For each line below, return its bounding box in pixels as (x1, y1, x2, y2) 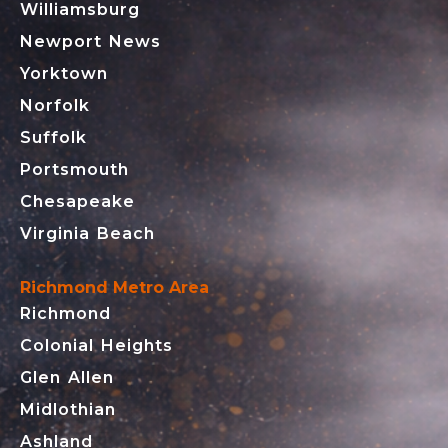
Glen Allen (20, 368, 114, 387)
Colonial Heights (20, 336, 173, 355)
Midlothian (20, 400, 116, 419)
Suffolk (20, 128, 87, 147)
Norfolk (20, 96, 90, 115)
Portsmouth (20, 160, 129, 179)
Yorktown (20, 64, 108, 83)
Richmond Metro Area (20, 278, 209, 297)
